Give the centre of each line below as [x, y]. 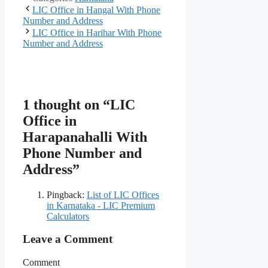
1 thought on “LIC [79, 104]
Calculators [68, 216]
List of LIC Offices [123, 194]
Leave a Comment [68, 239]
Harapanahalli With [85, 137]
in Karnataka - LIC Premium [101, 205]
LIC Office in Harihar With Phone [97, 32]
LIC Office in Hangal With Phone [96, 10]
